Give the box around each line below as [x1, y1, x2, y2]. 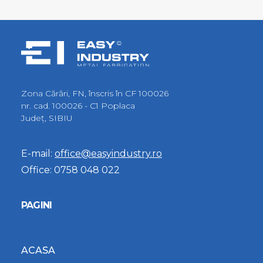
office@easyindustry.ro [55, 148, 162, 159]
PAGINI [21, 200, 52, 211]
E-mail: [21, 148, 55, 159]
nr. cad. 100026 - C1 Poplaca [21, 100, 135, 111]
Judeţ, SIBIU [21, 113, 73, 123]
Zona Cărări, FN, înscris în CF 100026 [21, 88, 168, 99]
